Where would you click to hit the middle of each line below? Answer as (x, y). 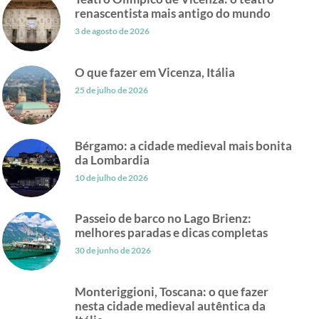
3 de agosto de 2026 (113, 31)
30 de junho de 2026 (113, 251)
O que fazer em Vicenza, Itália (155, 72)
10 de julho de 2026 (112, 177)
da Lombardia (113, 159)
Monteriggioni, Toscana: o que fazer (172, 291)
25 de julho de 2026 (112, 90)
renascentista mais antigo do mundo (173, 14)
